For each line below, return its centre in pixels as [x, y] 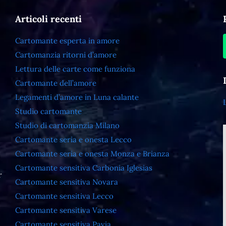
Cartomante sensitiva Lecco [64, 196]
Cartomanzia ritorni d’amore [66, 55]
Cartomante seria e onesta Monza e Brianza [92, 154]
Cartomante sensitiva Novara [66, 182]
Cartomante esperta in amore [67, 41]
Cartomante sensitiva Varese [66, 210]
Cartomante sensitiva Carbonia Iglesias [83, 168]
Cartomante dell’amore [55, 83]
